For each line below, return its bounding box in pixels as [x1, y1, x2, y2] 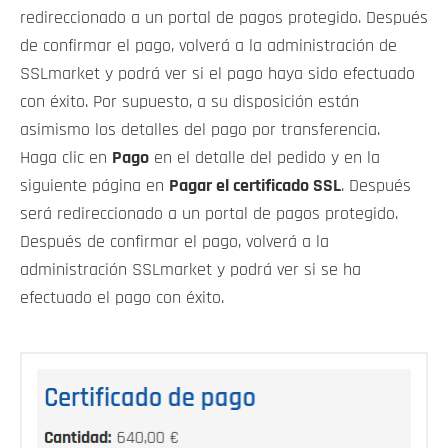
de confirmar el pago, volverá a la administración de [20, 37, 397, 56]
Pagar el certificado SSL [169, 177, 341, 196]
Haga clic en [20, 149, 112, 168]
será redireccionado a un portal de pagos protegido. [20, 205, 398, 224]
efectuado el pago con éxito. [20, 289, 224, 308]
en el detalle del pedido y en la [149, 149, 380, 168]
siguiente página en [20, 177, 169, 196]
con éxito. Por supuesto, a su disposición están [20, 93, 359, 112]
